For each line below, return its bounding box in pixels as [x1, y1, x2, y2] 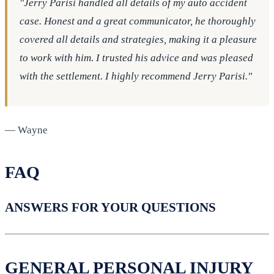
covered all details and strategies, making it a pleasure [20, 33, 257, 45]
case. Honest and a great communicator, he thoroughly [20, 15, 256, 27]
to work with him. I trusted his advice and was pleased [20, 51, 253, 64]
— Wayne [5, 124, 48, 136]
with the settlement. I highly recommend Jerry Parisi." [20, 70, 252, 82]
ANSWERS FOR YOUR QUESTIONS [5, 200, 216, 215]
